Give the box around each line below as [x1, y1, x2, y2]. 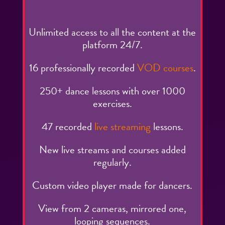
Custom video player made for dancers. [32, 177, 193, 193]
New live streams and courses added [39, 141, 186, 158]
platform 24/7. [82, 36, 143, 53]
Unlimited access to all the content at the [29, 24, 196, 40]
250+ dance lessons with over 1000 [39, 82, 185, 99]
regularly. [93, 154, 132, 170]
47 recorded [41, 118, 94, 135]
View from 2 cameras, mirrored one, [38, 200, 187, 216]
